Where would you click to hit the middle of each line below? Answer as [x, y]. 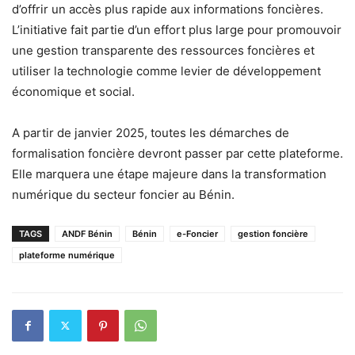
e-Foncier [197, 233]
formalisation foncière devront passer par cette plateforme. [177, 153]
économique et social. [73, 91]
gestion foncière [273, 233]
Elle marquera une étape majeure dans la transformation [169, 174]
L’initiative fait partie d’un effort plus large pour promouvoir [177, 29]
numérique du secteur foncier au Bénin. [123, 194]
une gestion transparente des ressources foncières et [163, 50]
